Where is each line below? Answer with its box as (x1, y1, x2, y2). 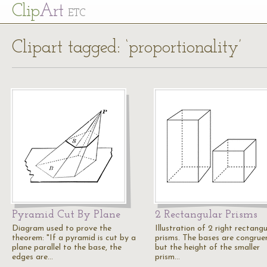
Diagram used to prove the (12, 224, 111, 233)
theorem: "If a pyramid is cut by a (12, 234, 136, 243)
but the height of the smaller (155, 243, 260, 252)
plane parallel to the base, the (12, 243, 122, 252)
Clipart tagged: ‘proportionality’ (12, 39, 241, 57)
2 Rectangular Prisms (155, 209, 257, 221)
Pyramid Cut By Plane (12, 209, 120, 221)
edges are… (12, 253, 53, 262)
